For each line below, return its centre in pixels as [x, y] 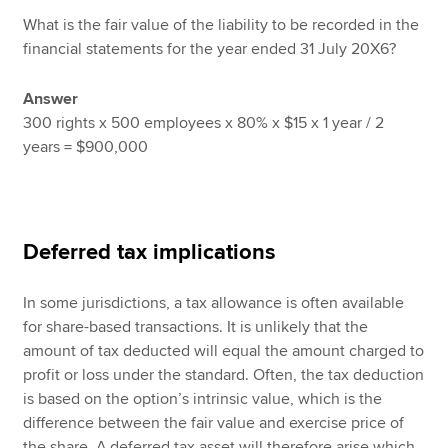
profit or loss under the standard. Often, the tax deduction [224, 375]
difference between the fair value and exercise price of [214, 423]
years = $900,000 [86, 147]
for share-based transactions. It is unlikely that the [196, 327]
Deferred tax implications [150, 253]
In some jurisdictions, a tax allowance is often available [214, 303]
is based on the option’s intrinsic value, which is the [203, 399]
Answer [51, 99]
